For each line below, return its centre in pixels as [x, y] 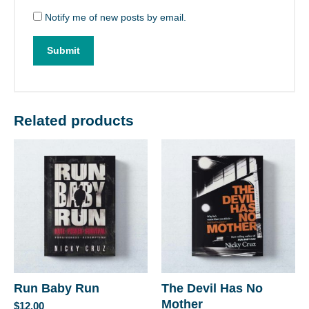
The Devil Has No [212, 288]
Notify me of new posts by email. [115, 18]
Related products [74, 120]
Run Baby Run [57, 288]
